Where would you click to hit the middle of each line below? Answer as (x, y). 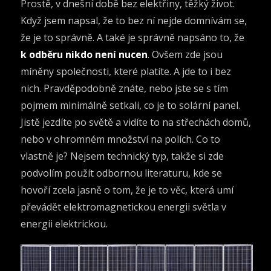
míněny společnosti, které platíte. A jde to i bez (126, 71)
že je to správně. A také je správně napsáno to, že (133, 37)
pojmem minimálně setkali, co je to (99, 105)
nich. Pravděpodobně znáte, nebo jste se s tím (125, 88)
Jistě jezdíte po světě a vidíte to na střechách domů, (136, 122)
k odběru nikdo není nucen (84, 54)
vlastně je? (46, 156)
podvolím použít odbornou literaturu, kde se (122, 173)
